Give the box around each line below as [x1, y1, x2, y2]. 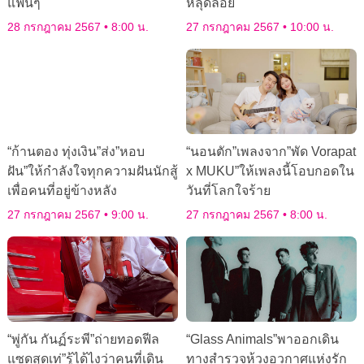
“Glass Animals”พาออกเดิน [186, 332, 339, 347]
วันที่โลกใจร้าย [186, 184, 271, 198]
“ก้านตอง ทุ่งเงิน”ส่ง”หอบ [6, 145, 145, 159]
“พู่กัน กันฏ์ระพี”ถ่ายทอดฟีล [6, 332, 159, 347]
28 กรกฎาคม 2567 [6, 20, 104, 34]
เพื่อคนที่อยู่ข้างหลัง [6, 184, 117, 198]
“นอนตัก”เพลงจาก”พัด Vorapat [186, 145, 356, 159]
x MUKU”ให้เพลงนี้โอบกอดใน [186, 164, 354, 179]
